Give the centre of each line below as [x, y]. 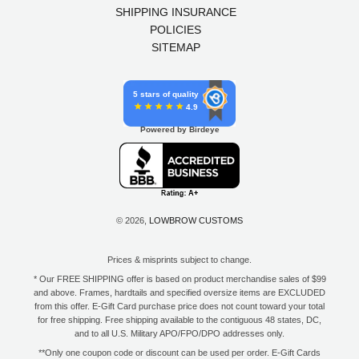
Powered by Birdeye [179, 130]
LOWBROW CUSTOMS [196, 221]
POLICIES [175, 30]
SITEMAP [175, 48]
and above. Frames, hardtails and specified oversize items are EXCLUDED [179, 293]
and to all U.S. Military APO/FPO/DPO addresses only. [179, 334]
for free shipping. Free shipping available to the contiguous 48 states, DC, [179, 320]
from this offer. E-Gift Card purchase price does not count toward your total [179, 307]
